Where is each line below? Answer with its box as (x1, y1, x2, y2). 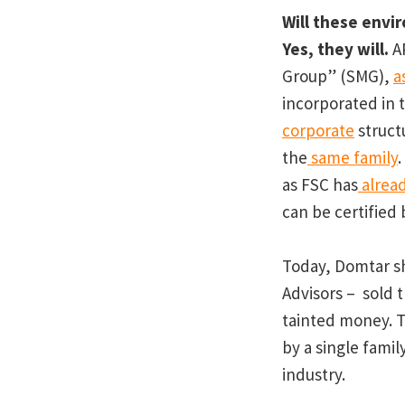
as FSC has (281, 174, 358, 196)
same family (306, 146, 398, 169)
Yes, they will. (281, 38, 389, 61)
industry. (281, 363, 345, 386)
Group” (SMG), (281, 65, 393, 88)
